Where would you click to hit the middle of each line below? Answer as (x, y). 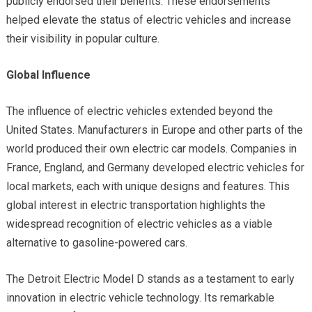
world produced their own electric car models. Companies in (151, 148)
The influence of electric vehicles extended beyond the (139, 111)
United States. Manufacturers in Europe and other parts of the (154, 130)
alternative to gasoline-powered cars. (96, 242)
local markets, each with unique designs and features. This (148, 186)
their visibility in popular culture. (83, 38)
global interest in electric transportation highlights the (135, 205)
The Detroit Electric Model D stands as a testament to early (150, 279)
